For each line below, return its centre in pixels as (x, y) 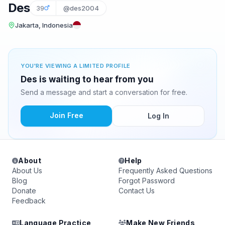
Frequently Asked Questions (165, 171)
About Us (27, 171)
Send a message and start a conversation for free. (104, 92)
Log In (158, 116)
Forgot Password (147, 181)
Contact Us (137, 191)
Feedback (29, 201)
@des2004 (81, 8)
